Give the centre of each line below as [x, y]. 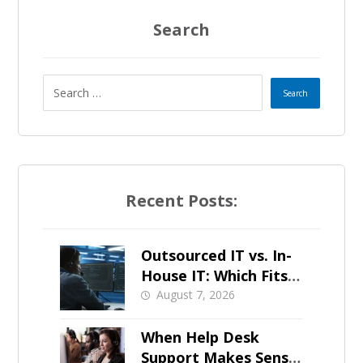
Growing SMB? [193, 296]
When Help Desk [200, 337]
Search [181, 30]
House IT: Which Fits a [220, 276]
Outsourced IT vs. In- [216, 256]
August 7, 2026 [195, 295]
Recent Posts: [181, 201]
